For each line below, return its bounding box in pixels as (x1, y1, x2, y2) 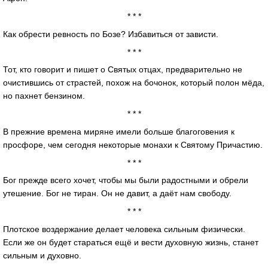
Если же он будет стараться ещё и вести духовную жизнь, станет (3, 237, 258, 248)
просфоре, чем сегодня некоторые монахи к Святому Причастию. (3, 139, 263, 150)
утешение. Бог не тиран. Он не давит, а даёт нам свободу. (3, 188, 232, 199)
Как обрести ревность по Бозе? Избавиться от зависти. (3, 29, 218, 39)
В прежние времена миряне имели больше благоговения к (3, 126, 234, 136)
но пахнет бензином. (3, 91, 85, 101)
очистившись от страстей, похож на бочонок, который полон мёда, (3, 78, 264, 88)
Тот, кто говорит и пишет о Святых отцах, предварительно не (3, 65, 242, 75)
